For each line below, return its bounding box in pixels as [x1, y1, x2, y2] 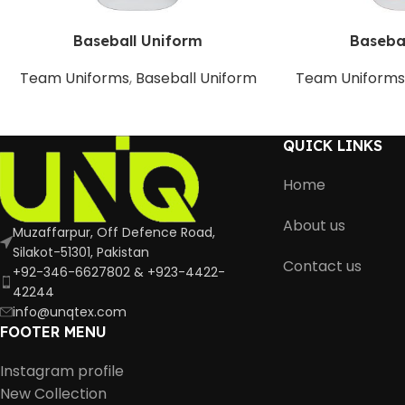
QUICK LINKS [282, 136, 382, 155]
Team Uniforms [19, 67, 129, 89]
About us [282, 214, 345, 236]
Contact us [282, 255, 362, 277]
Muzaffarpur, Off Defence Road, [13, 222, 215, 241]
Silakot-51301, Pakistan [13, 242, 149, 261]
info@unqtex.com [13, 302, 127, 321]
